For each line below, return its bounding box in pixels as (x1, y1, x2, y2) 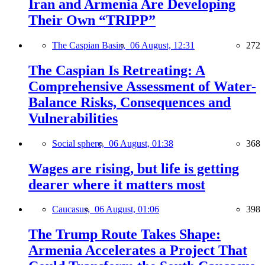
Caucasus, (52, 204, 95, 215)
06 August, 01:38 (109, 138, 173, 148)
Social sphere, (52, 138, 109, 148)
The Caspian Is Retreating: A (28, 62, 205, 78)
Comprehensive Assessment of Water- (28, 78, 256, 94)
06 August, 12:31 (130, 40, 195, 50)
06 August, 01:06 (95, 204, 159, 215)
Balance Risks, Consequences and (28, 94, 231, 110)
